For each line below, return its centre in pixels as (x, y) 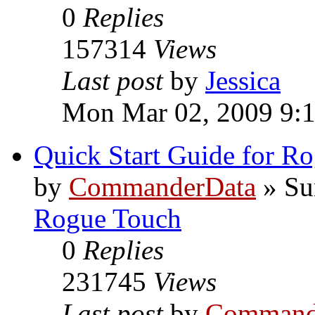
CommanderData (162, 187)
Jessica (243, 81)
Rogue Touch (108, 218)
